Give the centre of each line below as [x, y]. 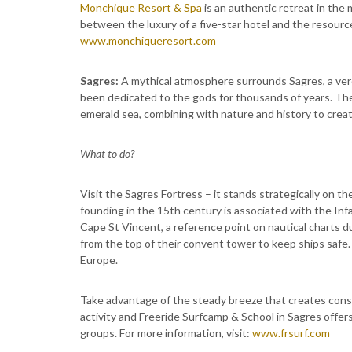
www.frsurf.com [291, 333]
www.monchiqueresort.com [148, 40]
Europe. [99, 260]
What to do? [107, 154]
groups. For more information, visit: [166, 333]
